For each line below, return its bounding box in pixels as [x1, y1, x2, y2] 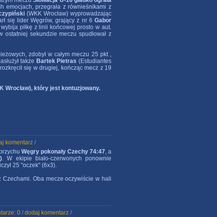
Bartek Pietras [36, 58, 77, 64]
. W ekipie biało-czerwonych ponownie [2, 155, 111, 162]
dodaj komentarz [25, 209, 69, 216]
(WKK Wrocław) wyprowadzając [25, 10, 112, 17]
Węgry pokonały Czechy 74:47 [21, 148, 105, 155]
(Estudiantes [77, 58, 112, 64]
